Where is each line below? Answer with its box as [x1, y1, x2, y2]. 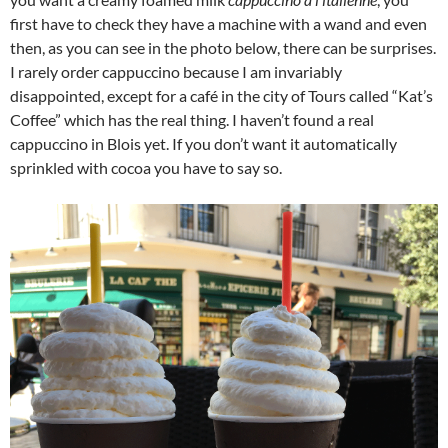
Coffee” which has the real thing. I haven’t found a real [10, 110, 374, 130]
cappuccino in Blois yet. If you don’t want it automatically [10, 134, 397, 154]
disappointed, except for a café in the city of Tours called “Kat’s [10, 86, 433, 106]
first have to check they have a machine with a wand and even [10, 14, 427, 34]
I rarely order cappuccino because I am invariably [10, 62, 342, 82]
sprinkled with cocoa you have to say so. [10, 158, 282, 178]
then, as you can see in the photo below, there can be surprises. [10, 38, 436, 58]
